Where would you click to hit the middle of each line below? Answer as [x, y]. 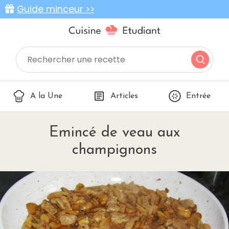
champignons [114, 150]
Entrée [198, 96]
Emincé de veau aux [114, 133]
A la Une [46, 96]
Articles [124, 96]
